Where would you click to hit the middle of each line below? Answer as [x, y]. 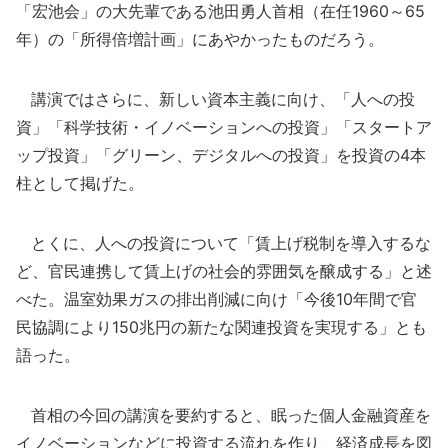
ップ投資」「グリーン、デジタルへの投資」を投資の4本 [221, 155]
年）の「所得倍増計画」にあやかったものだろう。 [200, 39]
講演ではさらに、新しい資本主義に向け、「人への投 [215, 99]
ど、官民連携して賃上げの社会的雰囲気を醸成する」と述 [224, 271]
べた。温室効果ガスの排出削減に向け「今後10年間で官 [216, 299]
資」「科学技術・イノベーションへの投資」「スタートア [224, 127]
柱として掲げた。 [80, 183]
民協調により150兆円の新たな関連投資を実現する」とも [221, 327]
